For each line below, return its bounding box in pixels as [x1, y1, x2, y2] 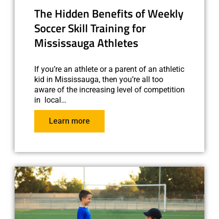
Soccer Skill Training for [34, 20, 146, 37]
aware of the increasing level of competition [34, 85, 185, 94]
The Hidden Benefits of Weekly [34, 5, 183, 22]
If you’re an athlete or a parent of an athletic [34, 64, 184, 74]
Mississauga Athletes [34, 34, 138, 51]
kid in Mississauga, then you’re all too [34, 74, 163, 84]
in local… [34, 95, 66, 105]
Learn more [49, 116, 90, 126]
